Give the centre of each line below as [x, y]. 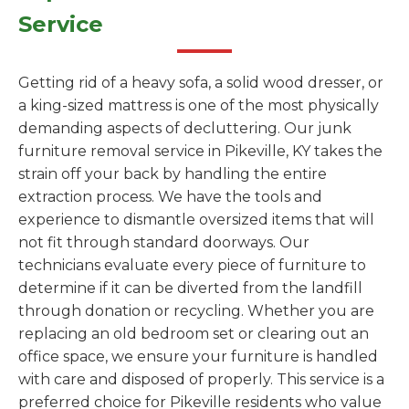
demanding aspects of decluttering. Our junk [185, 128]
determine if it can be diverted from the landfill [190, 288]
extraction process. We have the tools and [170, 197]
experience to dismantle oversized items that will [196, 220]
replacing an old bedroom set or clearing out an [194, 334]
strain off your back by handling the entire [173, 174]
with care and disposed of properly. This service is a [201, 379]
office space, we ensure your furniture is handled [198, 357]
